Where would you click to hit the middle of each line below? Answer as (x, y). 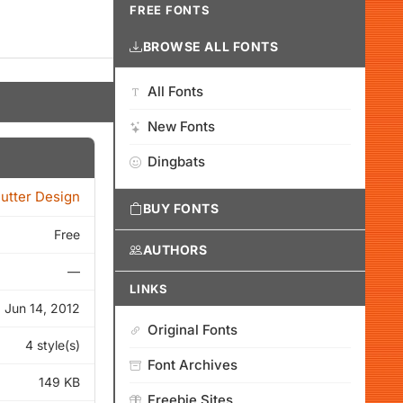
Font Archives (193, 365)
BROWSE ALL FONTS (210, 46)
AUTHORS (175, 250)
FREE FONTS (170, 10)
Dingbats (176, 161)
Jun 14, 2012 (42, 308)
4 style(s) (53, 345)
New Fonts (181, 126)
